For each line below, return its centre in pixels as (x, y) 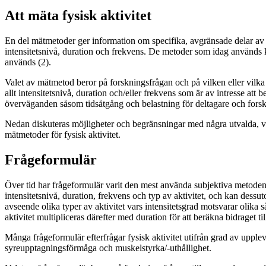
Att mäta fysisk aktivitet (78, 15)
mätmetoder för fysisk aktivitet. (63, 134)
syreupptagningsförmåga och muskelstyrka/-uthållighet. (108, 248)
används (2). (28, 62)
